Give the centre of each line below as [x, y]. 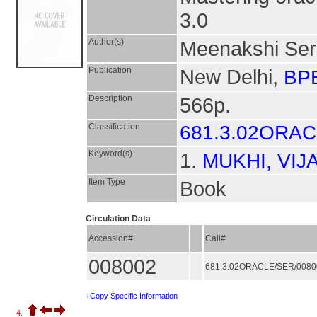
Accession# [111, 238]
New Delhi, [232, 77]
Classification [114, 127]
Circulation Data [118, 219]
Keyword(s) [110, 154]
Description [110, 98]
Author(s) [106, 42]
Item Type [107, 182]
